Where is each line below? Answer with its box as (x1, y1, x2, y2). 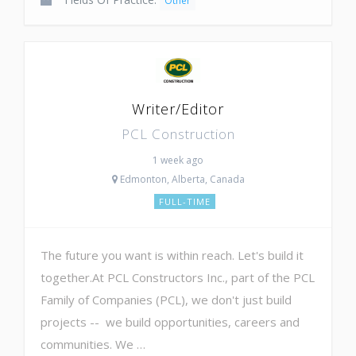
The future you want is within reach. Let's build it (41, 246, 304, 263)
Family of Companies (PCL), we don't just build (41, 291, 292, 308)
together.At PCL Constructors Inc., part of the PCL (41, 269, 315, 285)
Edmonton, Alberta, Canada (117, 172, 245, 186)
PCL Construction (121, 124, 235, 143)
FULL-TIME (158, 195, 211, 207)
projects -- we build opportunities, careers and (41, 313, 300, 330)
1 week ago (153, 153, 203, 167)
